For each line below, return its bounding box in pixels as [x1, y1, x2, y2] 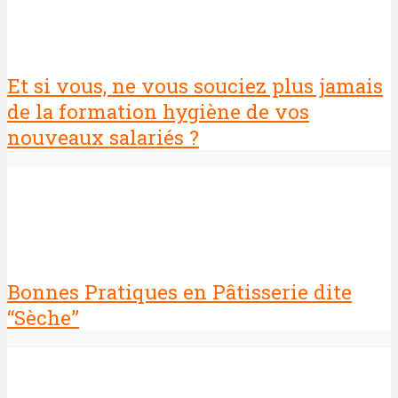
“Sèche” [7, 305, 79, 331]
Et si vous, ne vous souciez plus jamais [7, 73, 383, 99]
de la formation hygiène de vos [7, 99, 309, 125]
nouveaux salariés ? [7, 124, 199, 151]
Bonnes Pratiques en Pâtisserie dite [7, 279, 352, 306]
